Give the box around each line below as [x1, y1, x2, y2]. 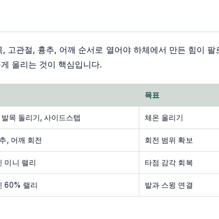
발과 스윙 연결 [145, 180, 193, 190]
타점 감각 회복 [145, 158, 193, 168]
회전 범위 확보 [145, 135, 193, 145]
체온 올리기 [145, 113, 184, 123]
